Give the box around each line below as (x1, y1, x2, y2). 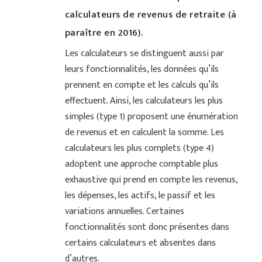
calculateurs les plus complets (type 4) (64, 140, 214, 157)
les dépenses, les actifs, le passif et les (64, 188, 215, 204)
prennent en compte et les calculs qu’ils (64, 77, 219, 94)
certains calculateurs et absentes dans (64, 235, 216, 251)
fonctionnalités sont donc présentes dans (64, 219, 229, 236)
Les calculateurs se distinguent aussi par (64, 46, 224, 62)
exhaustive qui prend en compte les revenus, (64, 172, 237, 188)
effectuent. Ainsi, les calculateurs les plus (64, 93, 223, 109)
